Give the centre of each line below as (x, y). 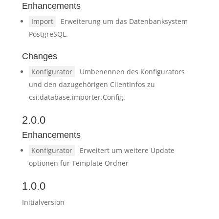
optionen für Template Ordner (78, 163)
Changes (39, 56)
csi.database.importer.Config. (77, 97)
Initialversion (43, 202)
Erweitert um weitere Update (127, 150)
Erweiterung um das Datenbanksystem (124, 21)
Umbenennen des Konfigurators (132, 72)
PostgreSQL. (48, 34)
